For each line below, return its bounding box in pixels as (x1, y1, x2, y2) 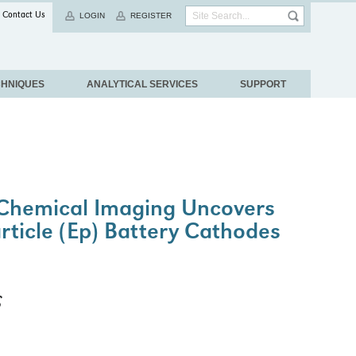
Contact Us (2, 11, 45, 21)
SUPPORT (239, 78, 286, 90)
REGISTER (130, 11, 172, 20)
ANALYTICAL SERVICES (86, 78, 198, 90)
